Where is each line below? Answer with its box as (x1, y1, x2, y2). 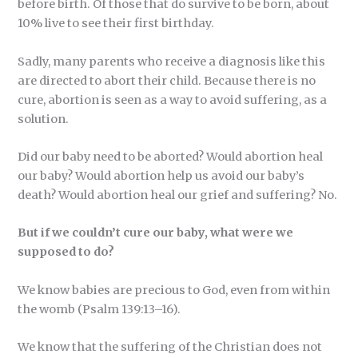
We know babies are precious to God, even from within (18, 282, 331, 297)
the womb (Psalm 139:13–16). (18, 301, 181, 316)
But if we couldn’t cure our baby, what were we (18, 225, 294, 241)
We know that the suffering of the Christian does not (18, 340, 323, 355)
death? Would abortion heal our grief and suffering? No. (18, 188, 338, 203)
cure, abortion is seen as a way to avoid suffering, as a (18, 92, 328, 107)
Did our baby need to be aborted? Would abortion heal (18, 149, 324, 165)
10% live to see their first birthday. (18, 16, 215, 31)
